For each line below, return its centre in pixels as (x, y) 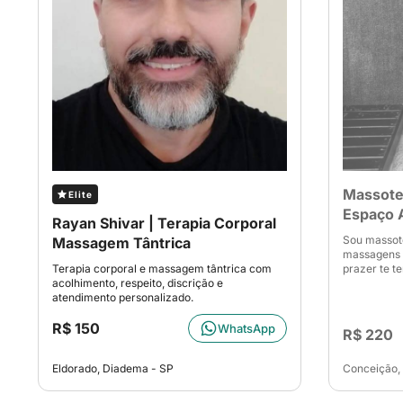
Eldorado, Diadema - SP (113, 368)
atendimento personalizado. (123, 297)
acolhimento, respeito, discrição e (138, 283)
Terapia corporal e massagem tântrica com (162, 269)
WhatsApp (246, 328)
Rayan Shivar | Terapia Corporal (164, 223)
